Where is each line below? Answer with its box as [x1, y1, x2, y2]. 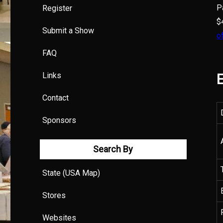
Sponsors [42, 115, 77, 125]
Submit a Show [42, 26, 95, 36]
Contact [42, 93, 69, 103]
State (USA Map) [42, 168, 101, 178]
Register [42, 3, 73, 13]
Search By [93, 144, 133, 155]
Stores [42, 191, 66, 201]
